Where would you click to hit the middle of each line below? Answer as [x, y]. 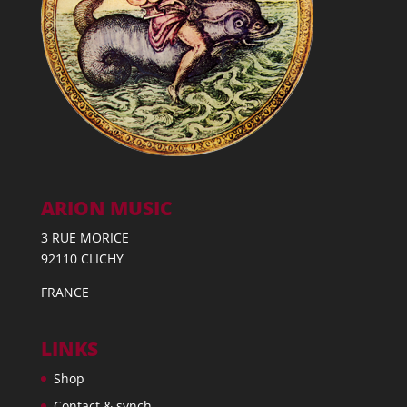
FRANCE [65, 293]
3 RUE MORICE [84, 238]
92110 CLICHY [82, 259]
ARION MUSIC [106, 208]
